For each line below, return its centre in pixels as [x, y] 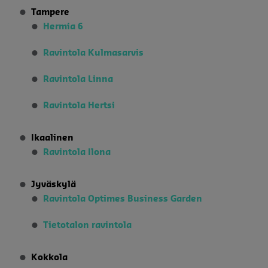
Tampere [50, 12]
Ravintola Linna [78, 79]
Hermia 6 [63, 27]
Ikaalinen [52, 138]
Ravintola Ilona [77, 152]
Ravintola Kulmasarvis [93, 53]
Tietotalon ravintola [87, 225]
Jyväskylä [54, 185]
